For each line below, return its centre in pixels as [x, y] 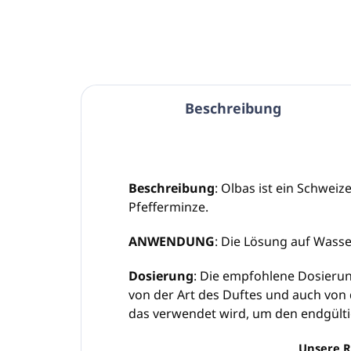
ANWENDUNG [172, 241]
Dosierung [161, 275]
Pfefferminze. [168, 206]
